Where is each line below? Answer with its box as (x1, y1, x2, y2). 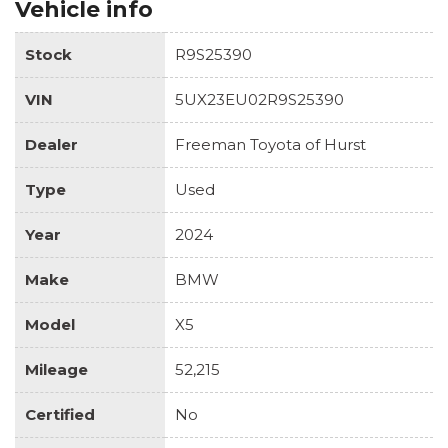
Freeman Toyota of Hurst (175, 134, 366, 154)
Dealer (25, 134, 78, 154)
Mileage (25, 359, 88, 379)
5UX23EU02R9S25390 (175, 89, 344, 109)
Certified (25, 404, 95, 424)
